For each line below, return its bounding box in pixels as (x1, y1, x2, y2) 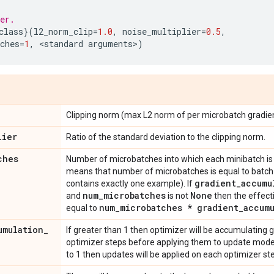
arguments (88, 38, 133, 50)
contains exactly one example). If (66, 179, 194, 188)
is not (166, 191, 190, 201)
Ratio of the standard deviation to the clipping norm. (66, 132, 265, 142)
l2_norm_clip (34, 26, 93, 37)
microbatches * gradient (120, 202, 239, 213)
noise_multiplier (122, 26, 201, 37)
